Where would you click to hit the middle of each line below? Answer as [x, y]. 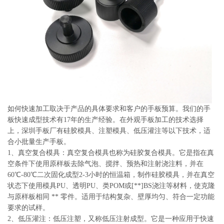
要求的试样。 [28, 208]
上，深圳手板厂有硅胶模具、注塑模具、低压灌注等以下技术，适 [109, 131]
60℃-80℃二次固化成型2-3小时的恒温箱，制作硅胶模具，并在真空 [111, 175]
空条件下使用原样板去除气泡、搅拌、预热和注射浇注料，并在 [105, 164]
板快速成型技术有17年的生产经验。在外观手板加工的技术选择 [105, 120]
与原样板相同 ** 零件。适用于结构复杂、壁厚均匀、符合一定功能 [111, 197]
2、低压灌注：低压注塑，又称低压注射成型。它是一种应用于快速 [111, 219]
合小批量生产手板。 [39, 142]
